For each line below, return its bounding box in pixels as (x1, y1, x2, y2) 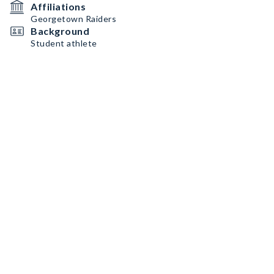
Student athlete (31, 38, 97, 48)
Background (31, 25, 89, 37)
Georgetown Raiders (31, 13, 116, 24)
